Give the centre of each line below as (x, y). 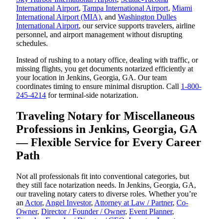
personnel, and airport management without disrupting (99, 35)
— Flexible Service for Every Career (109, 142)
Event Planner (151, 212)
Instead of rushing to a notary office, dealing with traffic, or (107, 60)
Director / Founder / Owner (83, 212)
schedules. (32, 44)
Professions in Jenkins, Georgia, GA (106, 129)
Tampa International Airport (125, 8)
